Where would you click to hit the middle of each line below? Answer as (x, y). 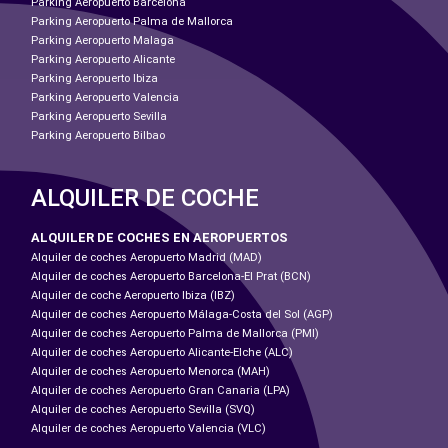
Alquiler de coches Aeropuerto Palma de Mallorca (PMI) (175, 333)
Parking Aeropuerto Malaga (102, 40)
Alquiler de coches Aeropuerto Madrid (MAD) (146, 257)
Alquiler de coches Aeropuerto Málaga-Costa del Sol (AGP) (182, 314)
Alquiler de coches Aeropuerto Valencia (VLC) (148, 428)
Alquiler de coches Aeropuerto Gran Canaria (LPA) (160, 390)
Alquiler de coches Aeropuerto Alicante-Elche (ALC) (162, 352)
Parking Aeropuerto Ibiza (94, 78)
